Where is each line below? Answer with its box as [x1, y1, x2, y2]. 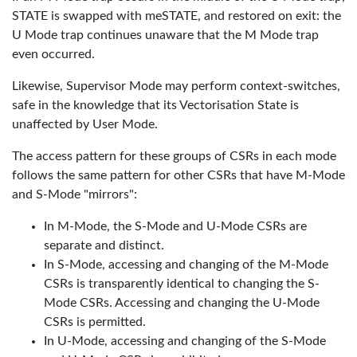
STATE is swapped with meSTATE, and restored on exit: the [12, 10, 341, 22]
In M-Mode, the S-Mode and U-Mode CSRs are [44, 220, 307, 233]
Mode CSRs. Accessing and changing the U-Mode [44, 296, 320, 309]
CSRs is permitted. [44, 316, 146, 328]
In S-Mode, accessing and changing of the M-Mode [44, 258, 328, 271]
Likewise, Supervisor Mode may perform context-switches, [12, 80, 340, 92]
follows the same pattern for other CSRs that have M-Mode [12, 169, 345, 182]
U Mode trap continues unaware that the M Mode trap [12, 29, 319, 41]
